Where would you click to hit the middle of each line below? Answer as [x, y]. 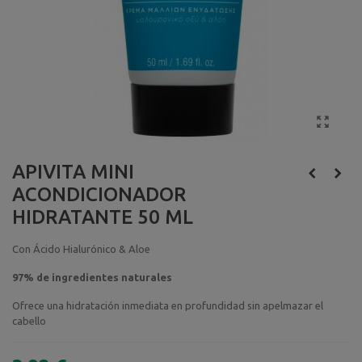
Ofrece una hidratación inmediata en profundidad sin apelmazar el [168, 305]
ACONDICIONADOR [99, 194]
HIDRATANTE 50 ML [103, 217]
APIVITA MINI [73, 171]
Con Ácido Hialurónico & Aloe [81, 248]
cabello [29, 320]
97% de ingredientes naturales [92, 277]
